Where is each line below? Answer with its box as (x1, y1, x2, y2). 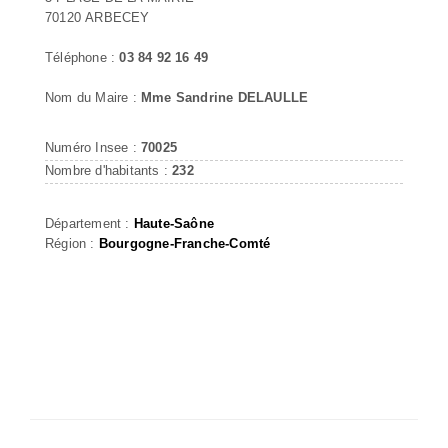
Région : (45, 235, 99, 251)
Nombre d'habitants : (45, 162, 173, 178)
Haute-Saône (133, 215, 215, 231)
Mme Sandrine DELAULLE (141, 89, 309, 105)
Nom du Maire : (45, 89, 141, 105)
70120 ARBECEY (45, 9, 150, 25)
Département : (45, 215, 134, 231)
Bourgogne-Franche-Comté (98, 235, 271, 251)
